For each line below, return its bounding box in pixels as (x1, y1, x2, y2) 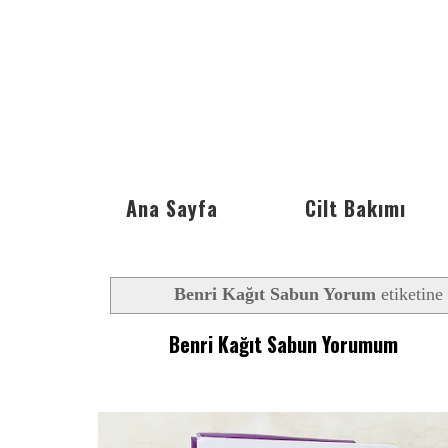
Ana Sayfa (126, 193, 218, 223)
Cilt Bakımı (305, 193, 406, 223)
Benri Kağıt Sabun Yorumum (169, 328, 399, 359)
